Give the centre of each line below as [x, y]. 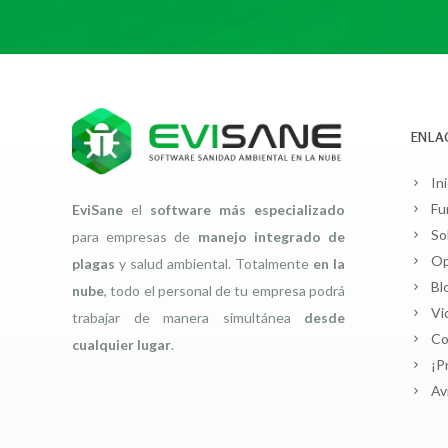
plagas [93, 263]
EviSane [97, 209]
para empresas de [135, 236]
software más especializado [247, 209]
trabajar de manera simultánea [188, 317]
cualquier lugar [121, 344]
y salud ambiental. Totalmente [214, 263]
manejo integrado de [271, 236]
